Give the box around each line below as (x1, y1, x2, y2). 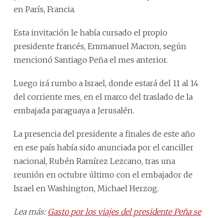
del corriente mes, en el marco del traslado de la (14, 91, 193, 102)
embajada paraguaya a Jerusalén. (14, 105, 134, 115)
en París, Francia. (14, 4, 75, 14)
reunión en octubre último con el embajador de (14, 169, 193, 180)
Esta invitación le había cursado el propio (14, 27, 167, 37)
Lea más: (14, 206, 48, 217)
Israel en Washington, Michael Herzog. (14, 183, 159, 193)
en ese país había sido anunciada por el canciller (14, 142, 194, 152)
